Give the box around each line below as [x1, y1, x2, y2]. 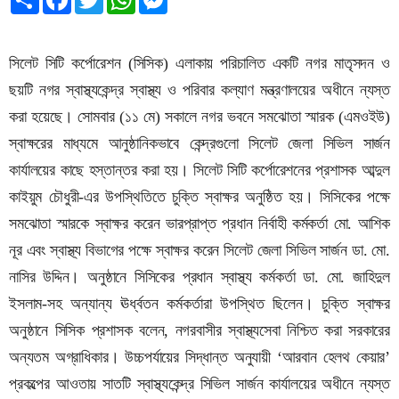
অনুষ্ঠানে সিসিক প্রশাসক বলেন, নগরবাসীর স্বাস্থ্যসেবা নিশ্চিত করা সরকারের [9, 322, 390, 340]
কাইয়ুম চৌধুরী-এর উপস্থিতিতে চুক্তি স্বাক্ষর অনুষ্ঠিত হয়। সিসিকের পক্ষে [9, 188, 390, 207]
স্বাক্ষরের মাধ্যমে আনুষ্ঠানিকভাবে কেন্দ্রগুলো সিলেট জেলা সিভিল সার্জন [9, 134, 390, 153]
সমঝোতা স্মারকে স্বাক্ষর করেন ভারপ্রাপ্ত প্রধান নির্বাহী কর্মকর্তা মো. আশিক [9, 215, 390, 233]
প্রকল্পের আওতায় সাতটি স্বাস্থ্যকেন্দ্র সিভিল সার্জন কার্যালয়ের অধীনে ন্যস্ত [9, 375, 390, 394]
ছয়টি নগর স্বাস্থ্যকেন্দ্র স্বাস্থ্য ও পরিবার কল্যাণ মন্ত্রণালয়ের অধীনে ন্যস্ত [9, 81, 390, 100]
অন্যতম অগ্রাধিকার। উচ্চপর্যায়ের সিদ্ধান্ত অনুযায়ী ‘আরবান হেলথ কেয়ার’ [9, 348, 390, 367]
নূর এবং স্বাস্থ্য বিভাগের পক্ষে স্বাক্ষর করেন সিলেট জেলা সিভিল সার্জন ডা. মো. [9, 241, 390, 260]
